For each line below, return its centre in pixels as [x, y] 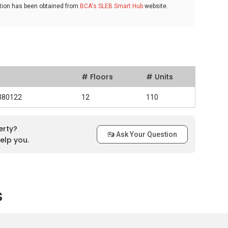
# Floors [97, 77]
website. [155, 6]
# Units [160, 77]
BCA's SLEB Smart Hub [111, 6]
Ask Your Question [146, 134]
